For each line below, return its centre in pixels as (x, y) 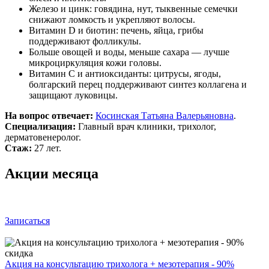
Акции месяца (52, 173)
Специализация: (40, 126)
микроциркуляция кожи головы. (95, 62)
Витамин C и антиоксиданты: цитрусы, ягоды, (125, 73)
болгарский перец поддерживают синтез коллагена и (138, 84)
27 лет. (47, 148)
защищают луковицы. (73, 95)
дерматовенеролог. (43, 137)
